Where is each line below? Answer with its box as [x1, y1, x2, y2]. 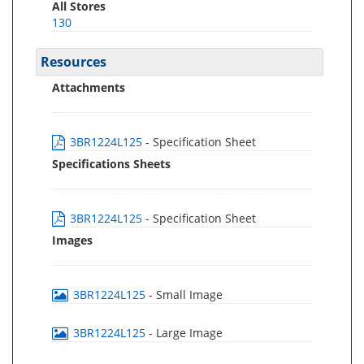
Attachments [52, 80, 125, 95]
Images [52, 232, 93, 248]
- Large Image [149, 325, 223, 340]
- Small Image [149, 287, 223, 302]
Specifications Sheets [52, 156, 171, 171]
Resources [41, 53, 106, 71]
